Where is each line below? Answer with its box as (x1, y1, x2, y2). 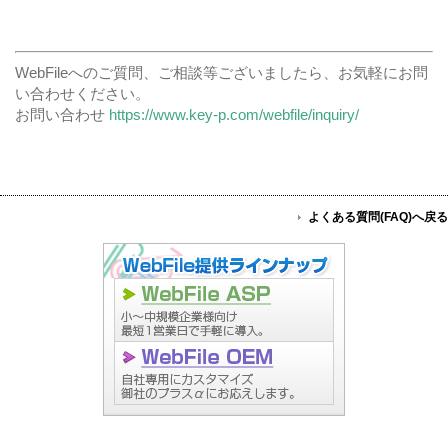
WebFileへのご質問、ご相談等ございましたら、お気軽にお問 (15, 63, 428, 81)
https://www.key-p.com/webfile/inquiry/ (109, 105, 359, 123)
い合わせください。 (15, 84, 150, 102)
